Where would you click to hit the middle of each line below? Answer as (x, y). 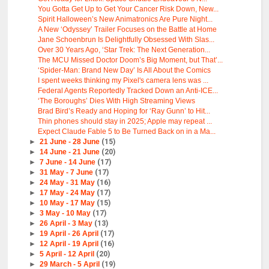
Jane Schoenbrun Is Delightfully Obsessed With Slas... (126, 40)
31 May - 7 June (67, 173)
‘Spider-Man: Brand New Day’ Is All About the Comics (125, 71)
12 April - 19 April (70, 244)
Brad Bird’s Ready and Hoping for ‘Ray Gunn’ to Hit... (124, 111)
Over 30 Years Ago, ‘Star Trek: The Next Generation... (124, 50)
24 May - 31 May (68, 183)
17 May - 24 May (68, 193)
